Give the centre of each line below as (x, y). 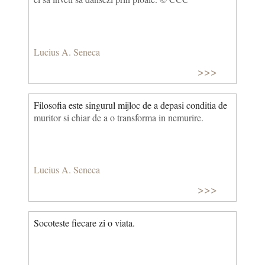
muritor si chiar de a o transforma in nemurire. (119, 117)
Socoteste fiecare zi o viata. (84, 222)
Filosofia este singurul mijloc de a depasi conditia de (130, 105)
